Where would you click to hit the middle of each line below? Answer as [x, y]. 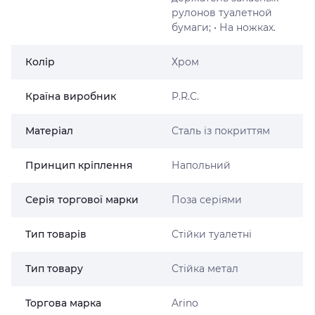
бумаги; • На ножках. [223, 27]
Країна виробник [71, 96]
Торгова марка [63, 303]
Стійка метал [205, 269]
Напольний [201, 165]
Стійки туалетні [211, 234]
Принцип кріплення [79, 165]
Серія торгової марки [82, 200]
